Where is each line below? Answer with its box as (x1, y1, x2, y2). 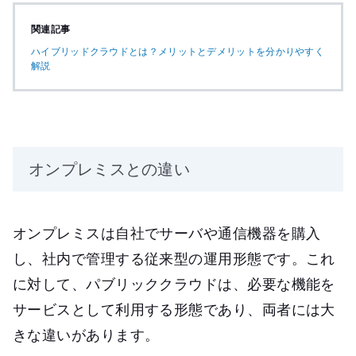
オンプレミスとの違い (29, 158, 190, 180)
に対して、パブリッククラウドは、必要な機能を (13, 274, 335, 294)
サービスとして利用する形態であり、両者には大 (13, 300, 335, 319)
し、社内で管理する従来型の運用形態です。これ (13, 249, 335, 269)
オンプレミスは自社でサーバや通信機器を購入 (13, 223, 321, 243)
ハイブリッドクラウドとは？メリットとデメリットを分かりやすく (31, 44, 324, 59)
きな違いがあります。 (13, 325, 160, 345)
